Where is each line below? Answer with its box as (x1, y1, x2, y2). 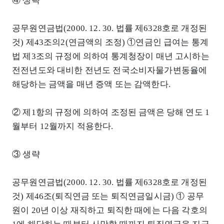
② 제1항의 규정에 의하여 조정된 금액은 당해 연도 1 (12, 107, 210, 117)
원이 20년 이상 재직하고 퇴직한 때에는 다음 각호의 (12, 205, 207, 215)
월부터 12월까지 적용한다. (12, 121, 113, 131)
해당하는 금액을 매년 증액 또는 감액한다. (12, 79, 170, 89)
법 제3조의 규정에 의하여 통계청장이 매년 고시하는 (12, 51, 209, 61)
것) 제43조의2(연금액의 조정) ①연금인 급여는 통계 (12, 37, 209, 47)
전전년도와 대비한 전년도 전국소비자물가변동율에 (12, 65, 207, 75)
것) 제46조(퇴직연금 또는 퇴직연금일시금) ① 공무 (12, 191, 204, 201)
